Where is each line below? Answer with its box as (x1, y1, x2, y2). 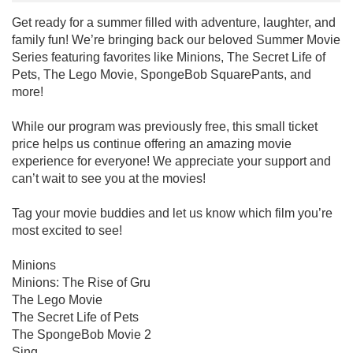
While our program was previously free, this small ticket (12, 119, 318, 133)
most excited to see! (12, 223, 122, 237)
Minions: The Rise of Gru (12, 275, 150, 289)
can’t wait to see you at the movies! (12, 171, 206, 185)
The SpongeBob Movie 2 (12, 327, 151, 341)
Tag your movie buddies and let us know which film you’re (12, 206, 333, 220)
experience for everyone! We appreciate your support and (12, 154, 331, 168)
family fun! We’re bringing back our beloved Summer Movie (12, 32, 340, 46)
